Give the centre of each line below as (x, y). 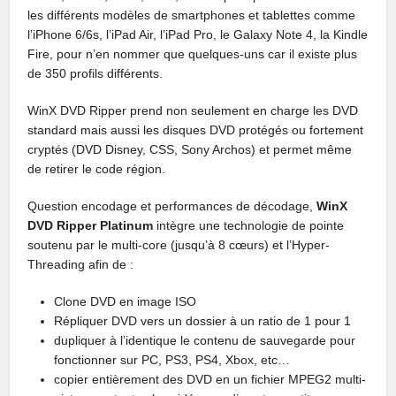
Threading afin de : (81, 264)
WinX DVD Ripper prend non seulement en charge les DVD (193, 110)
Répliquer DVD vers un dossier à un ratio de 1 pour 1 (203, 320)
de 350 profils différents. (95, 73)
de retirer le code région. (97, 168)
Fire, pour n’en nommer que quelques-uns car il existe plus (193, 53)
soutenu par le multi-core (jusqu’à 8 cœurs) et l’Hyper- (179, 244)
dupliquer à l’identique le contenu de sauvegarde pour (205, 340)
